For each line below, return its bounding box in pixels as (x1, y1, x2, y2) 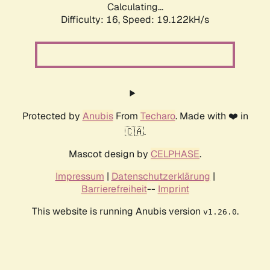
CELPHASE (151, 148, 199, 161)
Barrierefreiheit (81, 183, 147, 196)
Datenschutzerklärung (111, 170, 210, 183)
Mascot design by (69, 148, 151, 161)
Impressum (55, 170, 104, 183)
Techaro (140, 110, 175, 123)
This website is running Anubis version (31, 205, 203, 218)
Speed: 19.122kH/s (122, 13, 209, 27)
